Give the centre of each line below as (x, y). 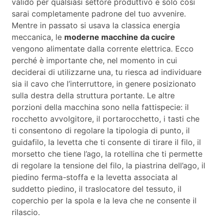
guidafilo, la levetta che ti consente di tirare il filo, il (106, 142)
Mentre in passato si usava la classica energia (96, 25)
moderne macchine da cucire (120, 37)
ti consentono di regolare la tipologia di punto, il (101, 130)
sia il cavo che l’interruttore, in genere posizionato (104, 83)
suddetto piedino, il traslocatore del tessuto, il (97, 189)
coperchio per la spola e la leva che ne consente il (104, 200)
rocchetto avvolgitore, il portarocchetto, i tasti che (106, 118)
